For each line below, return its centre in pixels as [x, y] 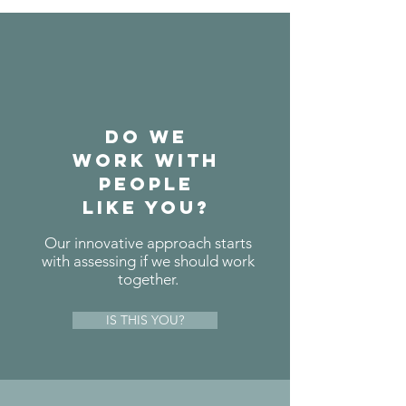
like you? [146, 207]
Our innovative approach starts [148, 243]
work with [146, 160]
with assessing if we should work [148, 261]
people [146, 184]
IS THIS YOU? [145, 320]
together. [148, 279]
